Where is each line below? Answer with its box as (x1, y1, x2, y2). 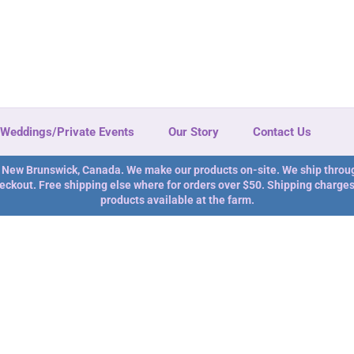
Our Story (168, 125, 219, 139)
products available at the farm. (100, 194, 254, 206)
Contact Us (253, 125, 311, 139)
